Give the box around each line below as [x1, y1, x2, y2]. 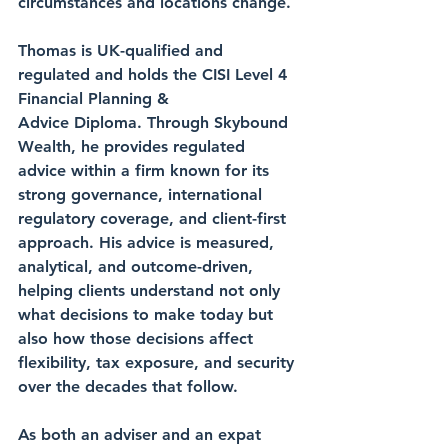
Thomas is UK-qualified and [18, 41, 228, 60]
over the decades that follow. [18, 377, 238, 396]
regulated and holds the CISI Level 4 [18, 65, 292, 84]
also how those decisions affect [18, 329, 258, 348]
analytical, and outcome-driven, [18, 257, 258, 276]
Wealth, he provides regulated [18, 137, 250, 156]
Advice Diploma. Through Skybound [18, 113, 293, 132]
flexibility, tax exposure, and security [18, 353, 299, 372]
